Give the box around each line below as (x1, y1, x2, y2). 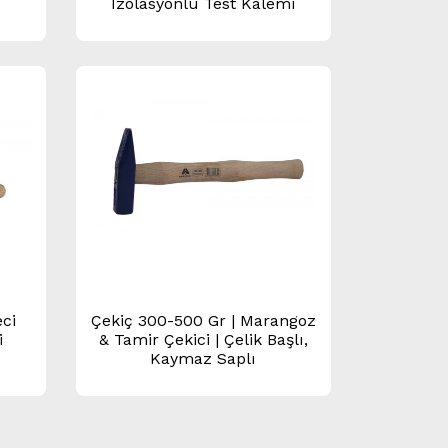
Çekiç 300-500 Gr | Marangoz (90, 311, 316, 331)
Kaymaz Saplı (150, 349, 257, 369)
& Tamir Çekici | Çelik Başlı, (98, 330, 308, 350)
